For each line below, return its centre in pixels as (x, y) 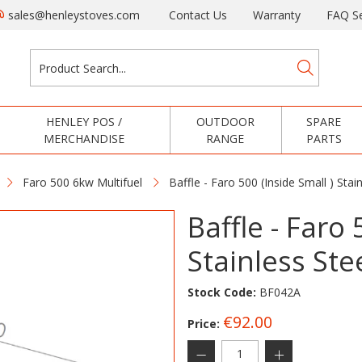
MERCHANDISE (84, 139)
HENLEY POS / (84, 122)
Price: (204, 324)
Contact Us (198, 15)
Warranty (277, 15)
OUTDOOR (225, 122)
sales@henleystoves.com (72, 15)
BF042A (278, 292)
